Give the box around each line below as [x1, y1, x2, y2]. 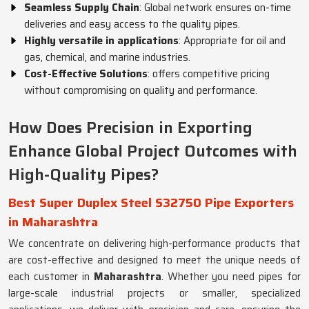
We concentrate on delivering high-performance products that [8, 235, 301, 252]
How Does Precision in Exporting [8, 115, 252, 140]
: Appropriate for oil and [179, 32, 286, 49]
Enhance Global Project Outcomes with [8, 139, 297, 163]
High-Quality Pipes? [8, 162, 159, 187]
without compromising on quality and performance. [24, 82, 257, 99]
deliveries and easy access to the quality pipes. [24, 16, 240, 32]
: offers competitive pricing [148, 66, 270, 82]
